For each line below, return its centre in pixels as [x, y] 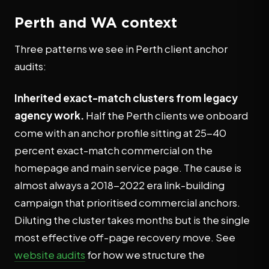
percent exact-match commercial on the [113, 150]
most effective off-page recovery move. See [125, 237]
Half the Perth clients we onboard [166, 115]
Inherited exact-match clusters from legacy [126, 98]
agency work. [49, 115]
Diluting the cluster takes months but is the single [132, 220]
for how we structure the [145, 255]
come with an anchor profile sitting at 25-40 [120, 133]
